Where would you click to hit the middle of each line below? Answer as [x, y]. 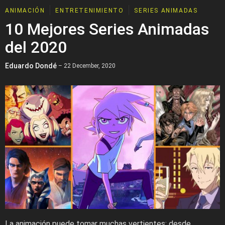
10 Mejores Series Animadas [107, 29]
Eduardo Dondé [31, 66]
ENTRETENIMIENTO [90, 11]
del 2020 [36, 47]
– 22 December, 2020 [86, 66]
